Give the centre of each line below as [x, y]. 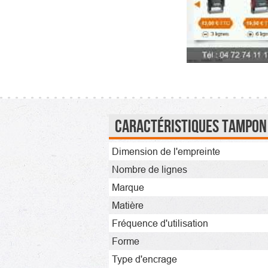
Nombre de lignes [150, 169]
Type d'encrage [144, 259]
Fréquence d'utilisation [160, 223]
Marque [128, 187]
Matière [128, 205]
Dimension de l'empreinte [166, 151]
